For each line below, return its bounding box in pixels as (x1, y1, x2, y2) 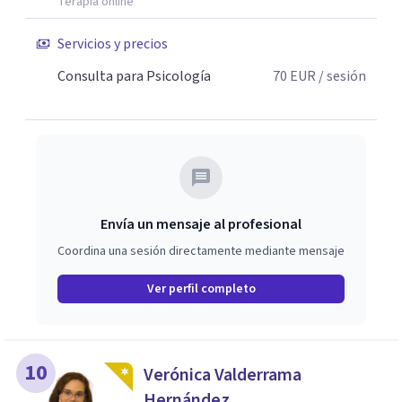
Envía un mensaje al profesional (100, 214, 301, 234)
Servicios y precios (57, 34, 168, 54)
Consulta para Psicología (57, 66, 211, 86)
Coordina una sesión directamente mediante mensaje (57, 242, 345, 260)
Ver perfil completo (146, 280, 256, 298)
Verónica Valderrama (144, 363, 301, 388)
